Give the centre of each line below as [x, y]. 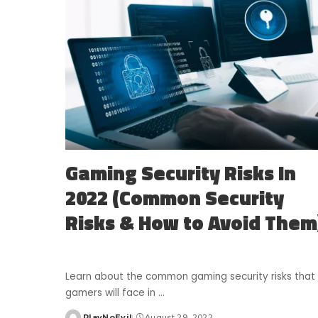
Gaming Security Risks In [181, 172]
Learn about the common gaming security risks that [190, 276]
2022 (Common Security [175, 197]
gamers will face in [112, 292]
